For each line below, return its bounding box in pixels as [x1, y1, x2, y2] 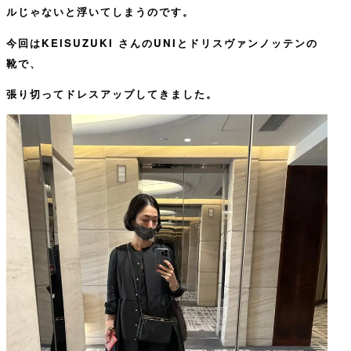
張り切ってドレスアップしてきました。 [6, 85, 218, 101]
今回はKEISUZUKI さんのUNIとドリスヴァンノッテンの [6, 34, 318, 50]
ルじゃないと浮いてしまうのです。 [6, 4, 194, 20]
